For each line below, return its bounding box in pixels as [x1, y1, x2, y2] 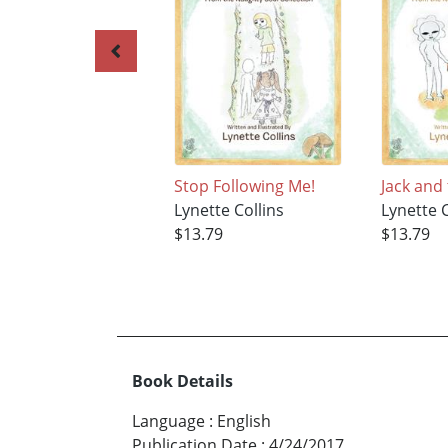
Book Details [132, 369, 233, 392]
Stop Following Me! [173, 175, 315, 198]
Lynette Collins [173, 199, 284, 222]
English [217, 409, 271, 432]
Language [132, 409, 205, 432]
